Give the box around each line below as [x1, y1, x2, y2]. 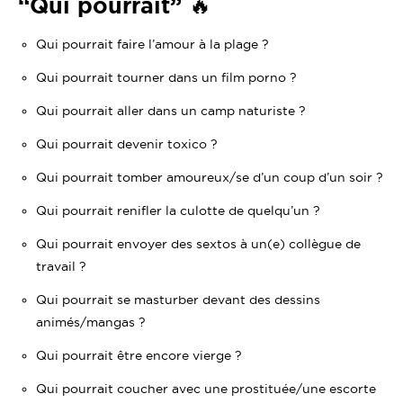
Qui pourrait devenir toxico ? [36, 137, 218, 152]
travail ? [36, 259, 86, 274]
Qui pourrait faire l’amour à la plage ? [36, 37, 269, 52]
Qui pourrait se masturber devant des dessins [36, 292, 320, 308]
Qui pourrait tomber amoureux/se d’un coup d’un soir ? [36, 170, 383, 185]
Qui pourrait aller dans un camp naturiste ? [36, 103, 306, 119]
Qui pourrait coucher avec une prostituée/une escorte [36, 381, 376, 397]
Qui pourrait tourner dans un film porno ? [36, 70, 297, 85]
